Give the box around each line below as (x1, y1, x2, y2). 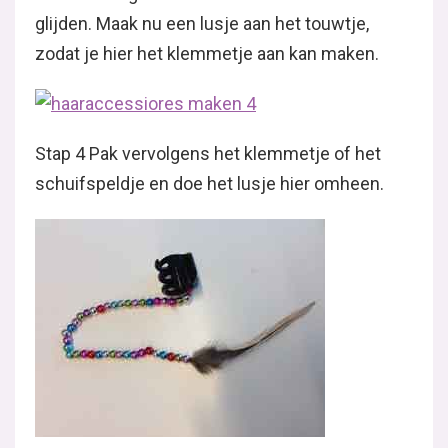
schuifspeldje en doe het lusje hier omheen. (35, 173, 384, 194)
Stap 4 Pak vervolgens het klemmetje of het (35, 143, 381, 164)
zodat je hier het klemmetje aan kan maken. (35, 43, 379, 64)
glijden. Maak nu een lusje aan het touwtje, (35, 13, 369, 34)
